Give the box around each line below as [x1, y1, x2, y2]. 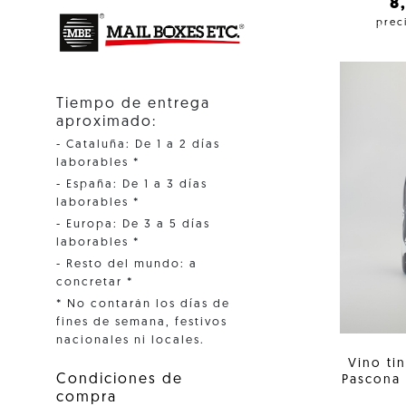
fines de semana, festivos [56, 315, 227, 328]
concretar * [56, 275, 133, 288]
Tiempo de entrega [56, 96, 210, 111]
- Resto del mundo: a [56, 257, 198, 270]
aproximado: [56, 114, 157, 130]
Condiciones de [56, 372, 183, 387]
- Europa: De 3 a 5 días [56, 217, 210, 230]
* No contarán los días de [56, 297, 230, 310]
